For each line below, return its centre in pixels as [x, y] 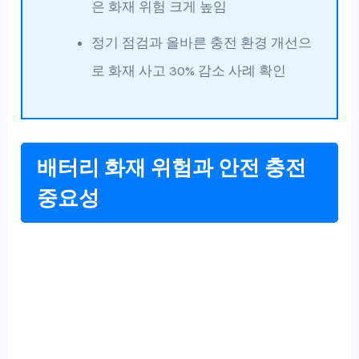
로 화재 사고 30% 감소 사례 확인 [189, 71]
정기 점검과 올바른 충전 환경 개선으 [202, 43]
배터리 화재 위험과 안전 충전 [172, 167]
